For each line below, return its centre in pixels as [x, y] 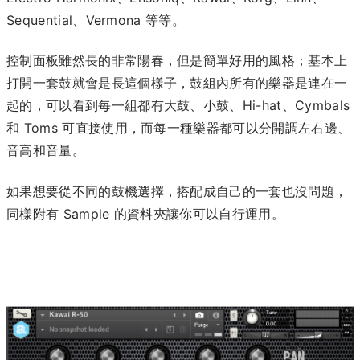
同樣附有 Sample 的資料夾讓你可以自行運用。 [145, 213]
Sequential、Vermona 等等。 [96, 20]
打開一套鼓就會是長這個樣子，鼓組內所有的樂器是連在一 [177, 83]
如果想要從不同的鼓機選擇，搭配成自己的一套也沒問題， [177, 191]
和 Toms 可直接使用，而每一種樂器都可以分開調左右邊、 [179, 128]
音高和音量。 [46, 151]
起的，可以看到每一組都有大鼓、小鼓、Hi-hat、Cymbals [178, 106]
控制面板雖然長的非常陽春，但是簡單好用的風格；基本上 [177, 61]
